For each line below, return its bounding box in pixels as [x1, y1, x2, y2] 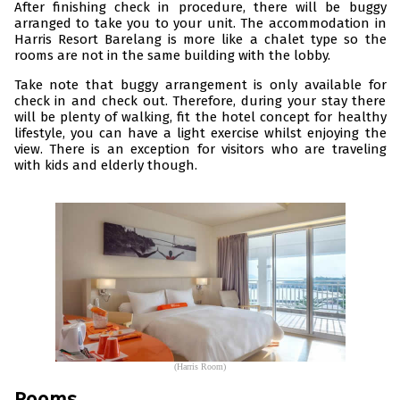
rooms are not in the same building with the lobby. [13, 46, 330, 63]
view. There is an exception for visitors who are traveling [13, 140, 387, 157]
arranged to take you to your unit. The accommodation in [13, 14, 387, 31]
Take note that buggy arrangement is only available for [13, 76, 387, 93]
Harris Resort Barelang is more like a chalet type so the [13, 30, 387, 47]
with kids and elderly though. [13, 156, 197, 173]
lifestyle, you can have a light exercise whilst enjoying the [13, 124, 387, 141]
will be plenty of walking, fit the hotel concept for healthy [13, 108, 387, 125]
